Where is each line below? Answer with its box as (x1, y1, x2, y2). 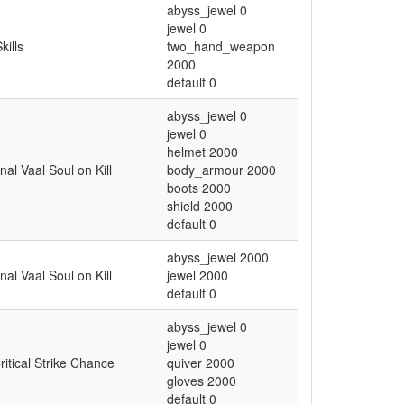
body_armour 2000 (167, 161, 276, 179)
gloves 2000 (167, 372, 236, 390)
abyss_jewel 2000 (167, 248, 269, 267)
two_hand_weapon (167, 37, 275, 56)
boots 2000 (167, 179, 231, 197)
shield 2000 (167, 197, 233, 216)
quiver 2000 (167, 353, 234, 372)
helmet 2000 (167, 142, 238, 161)
